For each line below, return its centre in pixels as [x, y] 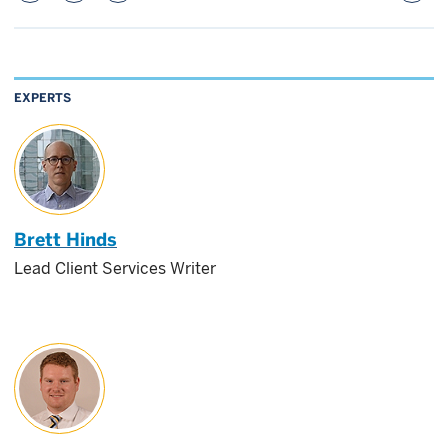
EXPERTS [42, 97]
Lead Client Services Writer [115, 268]
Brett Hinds [65, 239]
